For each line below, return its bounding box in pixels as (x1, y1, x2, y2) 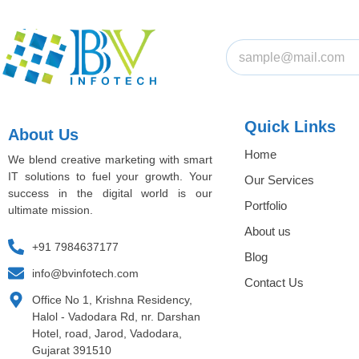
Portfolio (244, 198, 287, 212)
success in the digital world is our (8, 186, 212, 200)
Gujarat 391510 (32, 344, 111, 357)
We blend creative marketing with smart (8, 152, 212, 166)
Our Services (244, 172, 314, 187)
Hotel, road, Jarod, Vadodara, (32, 327, 182, 341)
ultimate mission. (8, 203, 93, 216)
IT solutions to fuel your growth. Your (8, 169, 212, 183)
